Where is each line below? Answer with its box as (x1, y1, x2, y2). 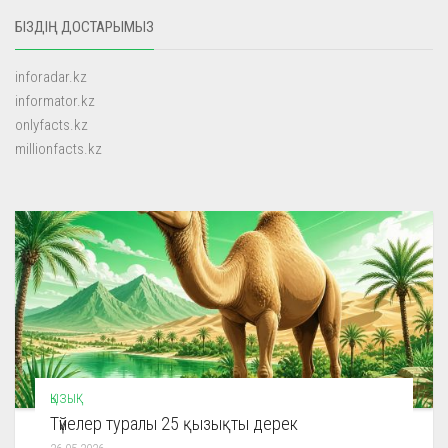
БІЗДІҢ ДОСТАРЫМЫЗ (15, 17, 154, 36)
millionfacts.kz (15, 139, 102, 158)
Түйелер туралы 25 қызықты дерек (50, 412, 298, 434)
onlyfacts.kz (15, 115, 88, 134)
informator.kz (15, 91, 95, 110)
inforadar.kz (15, 67, 87, 86)
